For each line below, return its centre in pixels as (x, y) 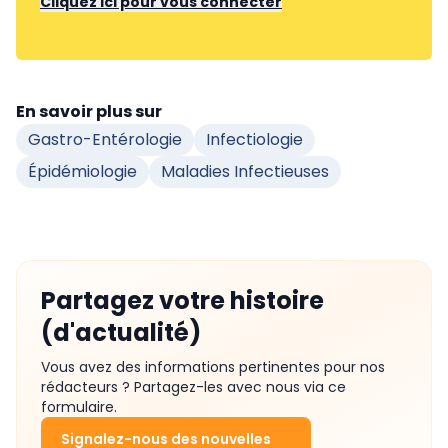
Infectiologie (254, 139)
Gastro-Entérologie (105, 139)
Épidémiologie (82, 171)
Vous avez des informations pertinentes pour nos (213, 367)
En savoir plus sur (89, 111)
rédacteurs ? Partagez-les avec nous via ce (193, 387)
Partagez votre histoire (182, 300)
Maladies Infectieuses (245, 171)
